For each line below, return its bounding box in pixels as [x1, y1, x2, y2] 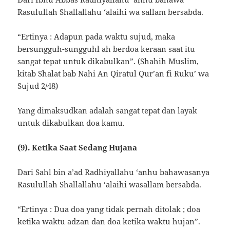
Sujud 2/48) [17, 81, 59, 91]
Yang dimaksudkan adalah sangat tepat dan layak [17, 105, 198, 116]
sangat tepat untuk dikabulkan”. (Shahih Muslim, [17, 56, 199, 67]
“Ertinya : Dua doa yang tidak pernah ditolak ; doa [17, 204, 201, 215]
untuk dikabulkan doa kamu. [17, 118, 125, 128]
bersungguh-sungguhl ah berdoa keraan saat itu [17, 44, 196, 54]
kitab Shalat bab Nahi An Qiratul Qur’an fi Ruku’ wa [17, 68, 209, 79]
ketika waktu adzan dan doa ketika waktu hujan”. [17, 216, 201, 227]
